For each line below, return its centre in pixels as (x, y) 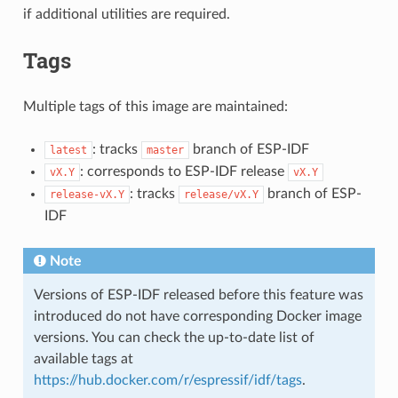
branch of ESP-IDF (249, 149)
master (165, 150)
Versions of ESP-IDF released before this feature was (198, 295)
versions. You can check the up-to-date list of (174, 337)
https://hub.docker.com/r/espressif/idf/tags (167, 380)
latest (68, 150)
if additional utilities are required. (126, 14)
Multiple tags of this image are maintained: (155, 106)
